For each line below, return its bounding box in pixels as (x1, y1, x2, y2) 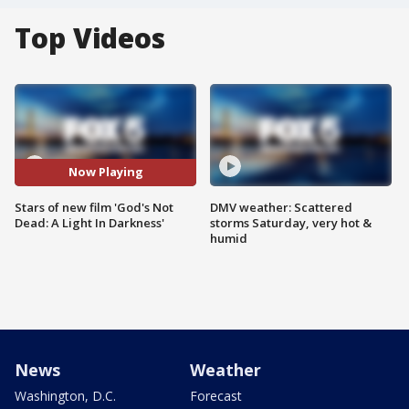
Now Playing (68, 163, 143, 181)
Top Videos (15, 19, 165, 57)
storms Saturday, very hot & (210, 214, 372, 231)
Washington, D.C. (15, 386, 116, 404)
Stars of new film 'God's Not (15, 198, 173, 215)
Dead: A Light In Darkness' (15, 214, 164, 231)
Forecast (190, 386, 242, 404)
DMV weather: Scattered (210, 198, 352, 215)
